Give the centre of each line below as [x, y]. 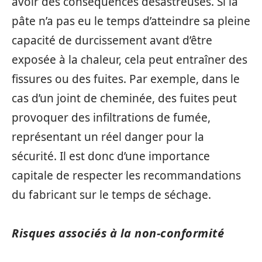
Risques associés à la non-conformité [118, 233]
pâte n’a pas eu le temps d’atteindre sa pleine [131, 21]
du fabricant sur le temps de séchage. [111, 195]
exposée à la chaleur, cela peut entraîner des [130, 60]
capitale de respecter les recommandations [126, 175]
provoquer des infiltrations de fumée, [111, 118]
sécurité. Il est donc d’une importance [111, 156]
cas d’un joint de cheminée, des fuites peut [124, 98]
